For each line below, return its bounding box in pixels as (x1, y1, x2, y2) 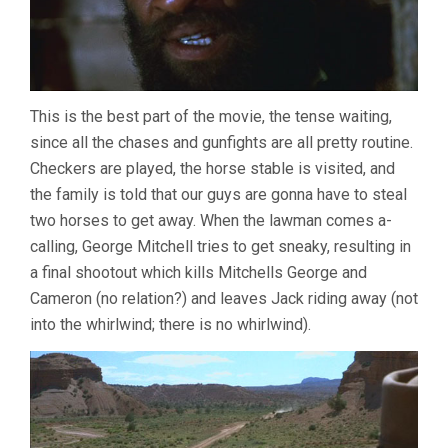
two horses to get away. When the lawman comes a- (30, 210, 392, 230)
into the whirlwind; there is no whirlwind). (30, 314, 311, 334)
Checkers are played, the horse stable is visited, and (30, 158, 395, 178)
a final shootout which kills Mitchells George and (30, 262, 367, 282)
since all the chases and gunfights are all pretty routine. (30, 132, 413, 152)
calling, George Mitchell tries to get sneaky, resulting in (30, 236, 411, 256)
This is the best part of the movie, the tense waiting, (30, 106, 392, 126)
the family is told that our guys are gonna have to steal (30, 184, 407, 204)
